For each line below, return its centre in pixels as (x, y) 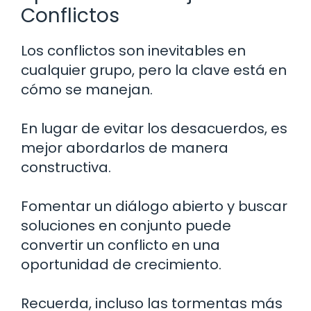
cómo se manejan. (87, 89)
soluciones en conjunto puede (126, 225)
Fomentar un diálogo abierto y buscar (154, 206)
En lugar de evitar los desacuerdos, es (154, 128)
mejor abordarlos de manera (125, 148)
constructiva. (66, 167)
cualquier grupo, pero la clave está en (154, 70)
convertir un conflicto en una (120, 245)
